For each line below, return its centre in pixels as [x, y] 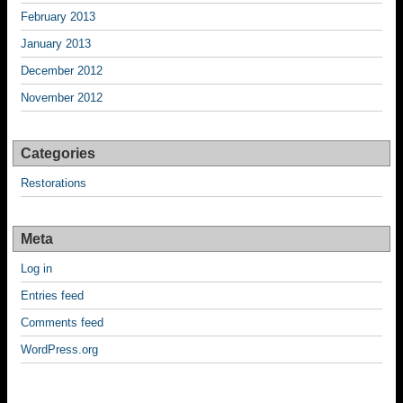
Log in [36, 269]
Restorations [54, 183]
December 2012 [62, 71]
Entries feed [52, 296]
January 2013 [56, 44]
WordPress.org [59, 349]
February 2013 [58, 17]
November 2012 [62, 98]
